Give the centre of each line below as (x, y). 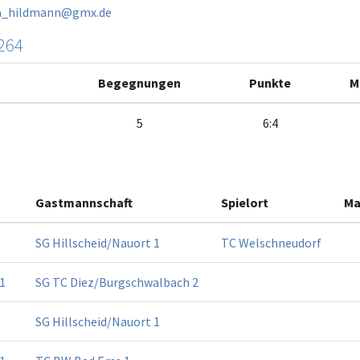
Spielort (245, 203)
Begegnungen (139, 83)
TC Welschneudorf (271, 243)
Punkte (270, 83)
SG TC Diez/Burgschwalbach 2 (117, 282)
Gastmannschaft (84, 203)
